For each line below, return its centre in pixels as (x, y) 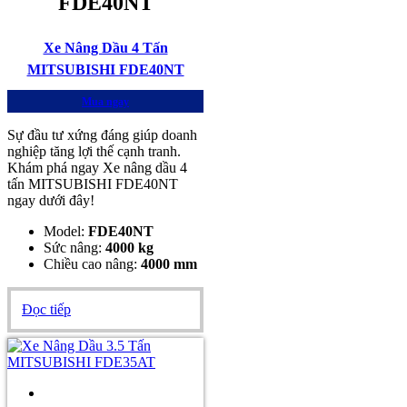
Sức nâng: (74, 248)
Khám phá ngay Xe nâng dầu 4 (97, 168)
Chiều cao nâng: (92, 264)
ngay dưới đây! (51, 201)
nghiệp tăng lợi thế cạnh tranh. (94, 152)
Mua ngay (105, 102)
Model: (66, 232)
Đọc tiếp (46, 310)
